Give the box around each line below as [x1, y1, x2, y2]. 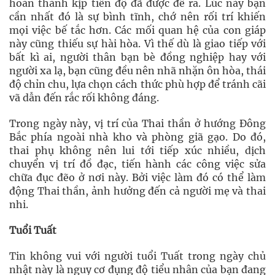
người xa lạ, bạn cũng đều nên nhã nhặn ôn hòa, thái [9, 64, 266, 77]
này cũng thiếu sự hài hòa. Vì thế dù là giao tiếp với [9, 37, 266, 50]
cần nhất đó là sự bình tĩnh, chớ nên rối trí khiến [9, 10, 266, 23]
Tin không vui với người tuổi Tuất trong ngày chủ [9, 250, 266, 262]
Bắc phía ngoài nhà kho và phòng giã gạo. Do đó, [9, 131, 266, 143]
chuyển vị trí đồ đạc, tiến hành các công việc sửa [9, 158, 266, 170]
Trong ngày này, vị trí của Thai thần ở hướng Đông [9, 117, 266, 130]
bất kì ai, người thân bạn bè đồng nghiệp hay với [9, 51, 266, 63]
